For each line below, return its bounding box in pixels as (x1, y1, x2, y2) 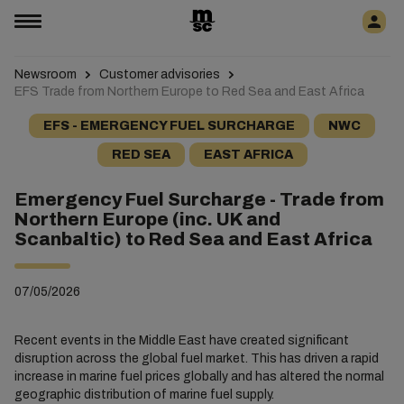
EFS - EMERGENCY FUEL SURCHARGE (43, 119, 295, 133)
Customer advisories (98, 68, 220, 81)
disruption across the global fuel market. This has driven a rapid (14, 352, 379, 365)
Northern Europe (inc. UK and (14, 209, 280, 229)
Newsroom (14, 68, 77, 81)
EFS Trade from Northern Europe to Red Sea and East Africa (14, 85, 364, 98)
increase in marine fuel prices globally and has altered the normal (14, 370, 384, 383)
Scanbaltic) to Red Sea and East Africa (14, 229, 372, 249)
